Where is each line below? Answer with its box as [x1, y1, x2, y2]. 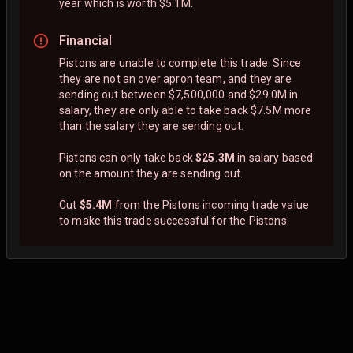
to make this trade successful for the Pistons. [59, 214, 289, 227]
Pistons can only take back [59, 150, 196, 164]
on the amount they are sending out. [59, 166, 243, 180]
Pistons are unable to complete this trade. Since [59, 56, 302, 69]
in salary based [234, 150, 314, 164]
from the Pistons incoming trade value [112, 198, 310, 211]
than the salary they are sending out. [59, 119, 244, 132]
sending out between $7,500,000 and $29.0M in [59, 87, 299, 101]
